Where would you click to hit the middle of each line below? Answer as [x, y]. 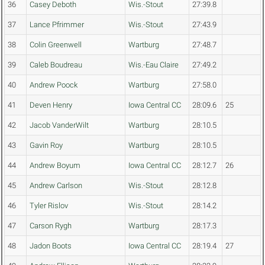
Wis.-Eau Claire [153, 65]
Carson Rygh [51, 226]
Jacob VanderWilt [59, 125]
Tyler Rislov [49, 206]
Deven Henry [51, 105]
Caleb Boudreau [56, 65]
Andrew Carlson [56, 186]
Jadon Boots [51, 246]
